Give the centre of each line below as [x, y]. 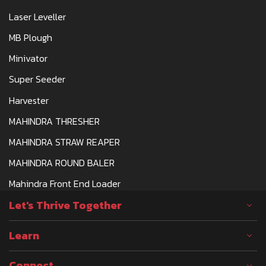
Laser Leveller [37, 16]
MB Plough [31, 38]
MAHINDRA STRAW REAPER [64, 142]
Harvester [29, 100]
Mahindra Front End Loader [65, 184]
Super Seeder [37, 79]
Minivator [28, 58]
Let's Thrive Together [65, 205]
